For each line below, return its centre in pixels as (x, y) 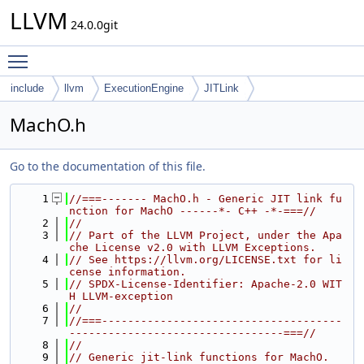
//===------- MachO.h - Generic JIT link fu (206, 199)
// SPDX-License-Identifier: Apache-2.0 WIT (206, 284)
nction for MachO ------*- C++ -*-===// (193, 211)
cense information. (128, 272)
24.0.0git (93, 25)
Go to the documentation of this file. (108, 166)
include (27, 88)
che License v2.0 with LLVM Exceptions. (193, 247)
